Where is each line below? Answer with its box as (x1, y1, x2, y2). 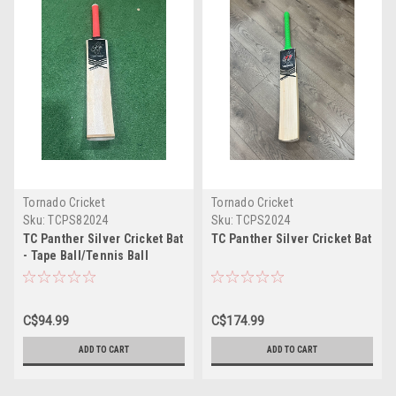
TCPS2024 (236, 213, 291, 228)
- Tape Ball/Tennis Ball (23, 248, 148, 263)
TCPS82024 (48, 213, 109, 228)
